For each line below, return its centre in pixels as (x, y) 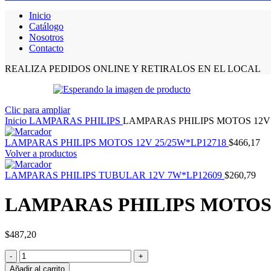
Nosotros (46, 37)
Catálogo (46, 26)
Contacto (46, 48)
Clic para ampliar (38, 110)
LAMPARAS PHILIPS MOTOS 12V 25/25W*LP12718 (117, 142)
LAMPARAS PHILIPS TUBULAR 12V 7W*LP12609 (115, 175)
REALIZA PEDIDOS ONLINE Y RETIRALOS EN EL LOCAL (133, 69)
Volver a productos (41, 153)
